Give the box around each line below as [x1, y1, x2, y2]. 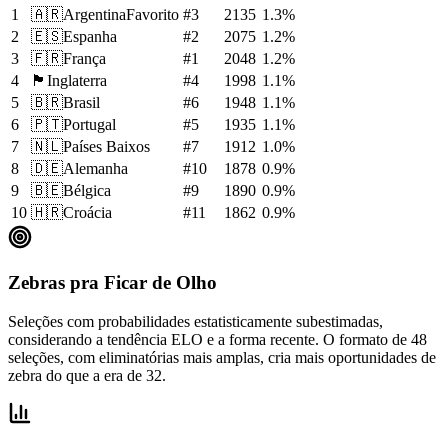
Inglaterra [47, 72, 107, 90]
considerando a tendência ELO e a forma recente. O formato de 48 [8, 330, 427, 348]
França [63, 50, 106, 68]
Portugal [63, 116, 116, 134]
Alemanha [63, 160, 128, 178]
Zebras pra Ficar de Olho [8, 271, 217, 293]
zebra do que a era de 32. [8, 366, 166, 384]
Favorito [126, 6, 179, 24]
